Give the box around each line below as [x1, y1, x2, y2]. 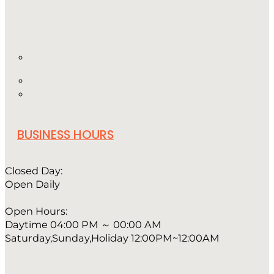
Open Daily [5, 177, 60, 190]
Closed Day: [5, 164, 62, 177]
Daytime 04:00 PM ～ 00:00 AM [5, 218, 161, 231]
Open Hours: [5, 204, 67, 217]
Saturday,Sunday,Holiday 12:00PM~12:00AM [5, 231, 220, 244]
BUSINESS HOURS [17, 125, 114, 143]
